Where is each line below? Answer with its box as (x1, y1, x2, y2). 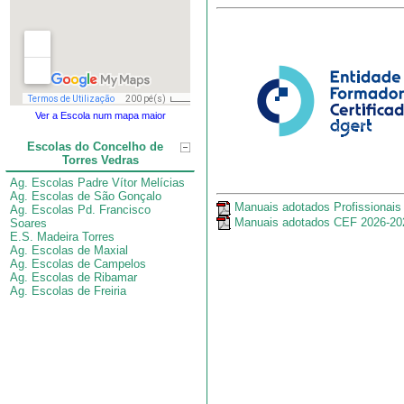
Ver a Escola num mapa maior (34, 110, 166, 121)
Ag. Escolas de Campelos (10, 257, 146, 271)
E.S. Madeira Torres (10, 230, 115, 243)
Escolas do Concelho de (27, 140, 163, 153)
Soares (10, 216, 47, 230)
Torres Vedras (61, 153, 139, 167)
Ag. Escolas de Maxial (10, 243, 128, 257)
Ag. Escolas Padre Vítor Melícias (10, 176, 185, 189)
